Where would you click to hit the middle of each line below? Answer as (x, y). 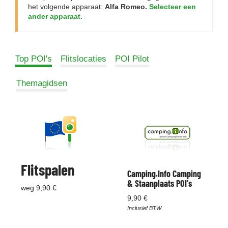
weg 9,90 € (39, 188)
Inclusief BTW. (145, 208)
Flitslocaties (83, 59)
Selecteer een (173, 7)
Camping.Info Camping (164, 174)
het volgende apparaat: (66, 7)
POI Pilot (132, 59)
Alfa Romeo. (126, 7)
